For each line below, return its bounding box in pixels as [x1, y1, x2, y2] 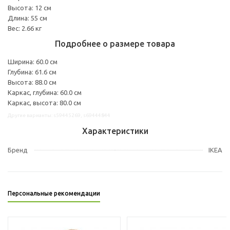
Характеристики [82, 126, 148, 136]
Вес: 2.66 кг [8, 24, 42, 32]
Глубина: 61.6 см [8, 68, 56, 75]
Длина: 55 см [8, 14, 47, 22]
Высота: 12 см [8, 4, 51, 11]
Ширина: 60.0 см [8, 57, 57, 65]
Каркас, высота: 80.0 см [8, 99, 81, 106]
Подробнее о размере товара [55, 39, 175, 48]
